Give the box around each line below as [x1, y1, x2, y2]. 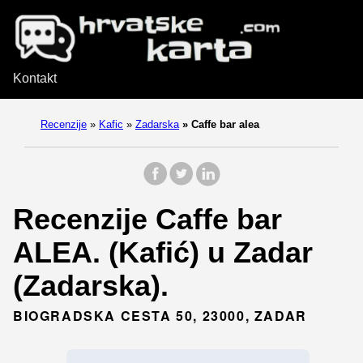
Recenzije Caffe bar [13, 202, 282, 236]
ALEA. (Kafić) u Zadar [13, 235, 313, 269]
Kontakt [13, 70, 57, 85]
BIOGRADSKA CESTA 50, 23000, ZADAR [13, 305, 307, 325]
